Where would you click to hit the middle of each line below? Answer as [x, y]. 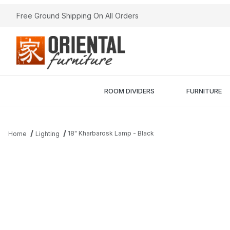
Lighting [47, 134]
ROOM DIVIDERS [129, 91]
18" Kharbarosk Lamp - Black [111, 133]
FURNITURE [204, 91]
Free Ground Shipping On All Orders [78, 16]
